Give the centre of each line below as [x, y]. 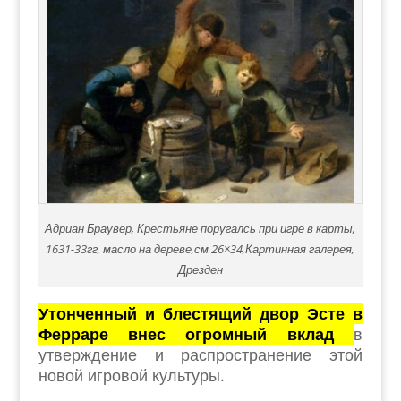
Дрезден [200, 269]
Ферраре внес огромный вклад [196, 334]
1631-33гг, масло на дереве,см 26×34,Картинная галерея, [200, 249]
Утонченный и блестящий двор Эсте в [200, 313]
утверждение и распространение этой [200, 354]
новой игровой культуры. [131, 375]
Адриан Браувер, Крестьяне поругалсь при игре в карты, [200, 228]
